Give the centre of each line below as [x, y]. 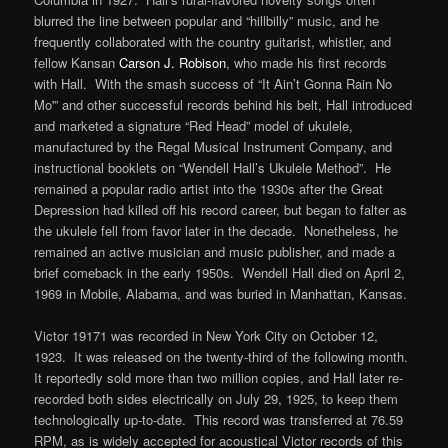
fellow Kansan [77, 62]
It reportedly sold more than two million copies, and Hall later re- [219, 377]
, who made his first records [307, 62]
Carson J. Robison [173, 62]
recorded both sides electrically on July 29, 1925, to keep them [216, 398]
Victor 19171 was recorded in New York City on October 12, [206, 335]
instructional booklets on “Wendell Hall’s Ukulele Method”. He [213, 167]
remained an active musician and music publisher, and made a [215, 251]
